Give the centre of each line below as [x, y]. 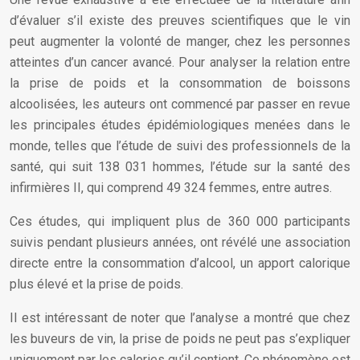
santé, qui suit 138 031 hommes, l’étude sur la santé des [180, 167]
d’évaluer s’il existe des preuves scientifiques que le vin [180, 20]
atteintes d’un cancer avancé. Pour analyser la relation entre [180, 62]
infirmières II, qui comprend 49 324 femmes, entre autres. [171, 188]
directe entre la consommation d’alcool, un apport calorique [180, 263]
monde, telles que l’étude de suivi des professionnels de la [180, 146]
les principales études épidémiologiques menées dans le [180, 125]
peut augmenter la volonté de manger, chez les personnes [180, 41]
